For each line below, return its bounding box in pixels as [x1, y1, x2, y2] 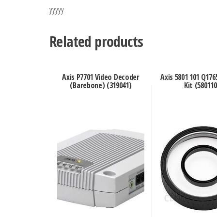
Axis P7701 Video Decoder [62, 72, 139, 83]
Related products [49, 31, 143, 52]
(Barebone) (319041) [70, 80, 132, 91]
